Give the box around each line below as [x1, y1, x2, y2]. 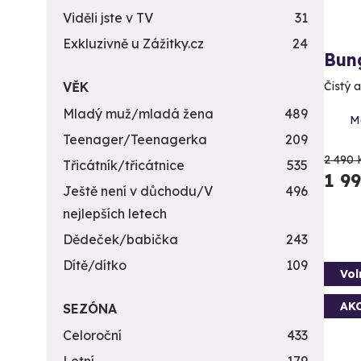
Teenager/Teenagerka [63, 131, 207, 147]
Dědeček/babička [63, 231, 178, 247]
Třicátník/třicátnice [63, 157, 185, 173]
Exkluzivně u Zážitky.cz [63, 35, 204, 52]
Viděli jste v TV [63, 10, 153, 26]
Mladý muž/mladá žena [63, 106, 214, 122]
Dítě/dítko [63, 257, 127, 273]
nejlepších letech [63, 205, 167, 222]
